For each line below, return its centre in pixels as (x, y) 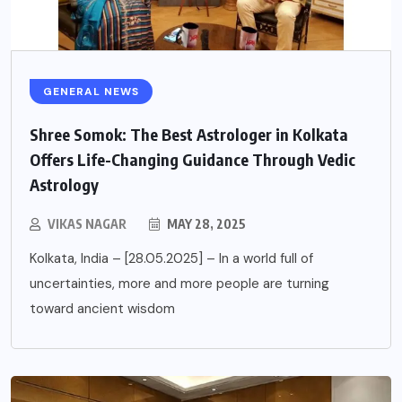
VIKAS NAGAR (87, 223)
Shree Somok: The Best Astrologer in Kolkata (189, 134)
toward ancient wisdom (102, 308)
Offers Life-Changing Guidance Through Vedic (192, 159)
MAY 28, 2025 (205, 223)
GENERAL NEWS (91, 91)
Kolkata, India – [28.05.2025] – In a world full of (171, 258)
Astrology (64, 184)
